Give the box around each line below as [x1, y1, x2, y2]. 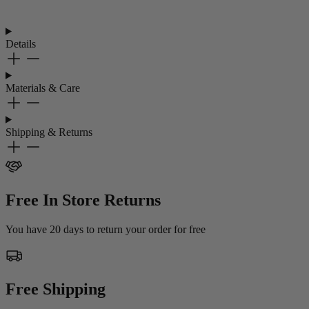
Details [6, 37, 36, 50]
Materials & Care [6, 81, 80, 94]
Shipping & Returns [6, 126, 92, 138]
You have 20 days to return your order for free [6, 223, 206, 235]
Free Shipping [6, 279, 106, 298]
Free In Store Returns [6, 190, 161, 209]
